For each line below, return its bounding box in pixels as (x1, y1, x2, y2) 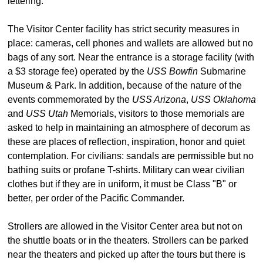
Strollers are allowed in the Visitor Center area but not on (8, 221, 242, 231)
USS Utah (26, 108, 68, 119)
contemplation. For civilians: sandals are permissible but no (8, 150, 254, 161)
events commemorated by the (8, 94, 132, 104)
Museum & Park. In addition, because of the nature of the (8, 80, 242, 90)
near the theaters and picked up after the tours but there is (8, 249, 245, 259)
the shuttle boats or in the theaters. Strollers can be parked (8, 235, 248, 245)
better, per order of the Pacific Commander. (8, 193, 184, 203)
